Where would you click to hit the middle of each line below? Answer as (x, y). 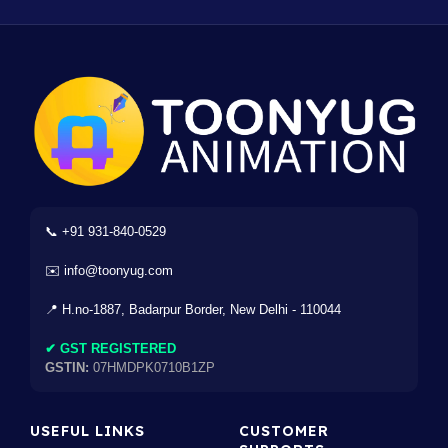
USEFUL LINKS (87, 431)
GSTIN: (67, 368)
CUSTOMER (283, 431)
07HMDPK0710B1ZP (152, 368)
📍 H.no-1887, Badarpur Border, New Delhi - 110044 (193, 310)
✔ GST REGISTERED (110, 349)
